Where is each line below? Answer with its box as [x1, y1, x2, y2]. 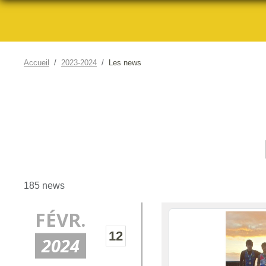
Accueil [24, 58, 49, 67]
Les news [109, 58, 141, 67]
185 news [24, 180, 65, 191]
